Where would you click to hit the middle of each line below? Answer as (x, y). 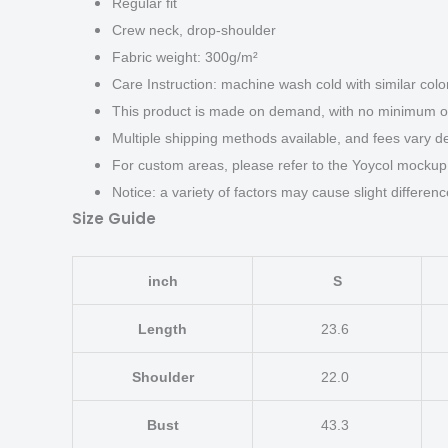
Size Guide (114, 219)
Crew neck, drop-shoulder (194, 30)
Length (162, 329)
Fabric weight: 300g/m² (185, 57)
